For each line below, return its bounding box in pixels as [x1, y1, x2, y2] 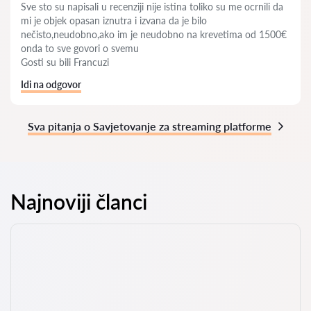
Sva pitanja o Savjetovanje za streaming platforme [28, 119, 271, 133]
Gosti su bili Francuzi [21, 56, 109, 68]
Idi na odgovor [21, 78, 81, 90]
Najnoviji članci [10, 189, 147, 214]
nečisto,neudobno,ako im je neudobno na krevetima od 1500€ [21, 28, 287, 40]
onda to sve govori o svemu [21, 42, 139, 54]
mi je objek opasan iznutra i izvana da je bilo [21, 15, 207, 26]
